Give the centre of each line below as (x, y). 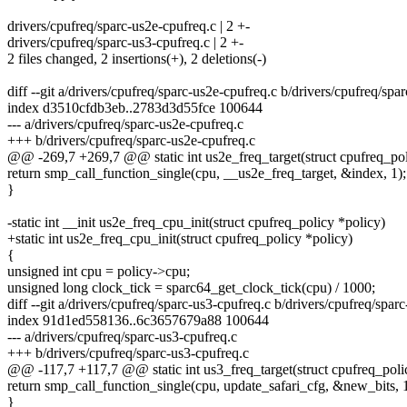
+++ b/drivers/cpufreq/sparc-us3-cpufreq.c (128, 353)
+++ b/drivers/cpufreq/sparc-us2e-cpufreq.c (131, 141)
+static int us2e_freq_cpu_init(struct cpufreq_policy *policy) (180, 239)
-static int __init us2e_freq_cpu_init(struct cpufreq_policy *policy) (196, 223)
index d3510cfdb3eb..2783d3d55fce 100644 (135, 108)
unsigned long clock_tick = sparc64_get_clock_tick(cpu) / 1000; (191, 288)
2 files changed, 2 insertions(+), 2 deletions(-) (137, 59)
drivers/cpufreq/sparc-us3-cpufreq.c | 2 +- (125, 43)
